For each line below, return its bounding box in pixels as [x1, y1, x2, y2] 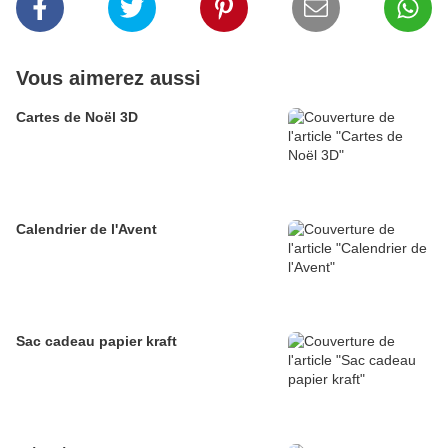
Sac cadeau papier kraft [16, 333, 177, 350]
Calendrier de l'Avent [16, 221, 157, 238]
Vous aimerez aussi [16, 67, 201, 90]
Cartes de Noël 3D [16, 109, 138, 126]
